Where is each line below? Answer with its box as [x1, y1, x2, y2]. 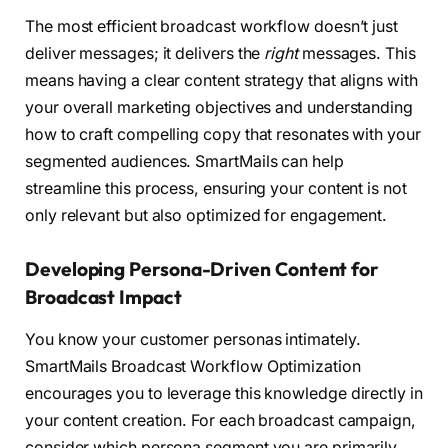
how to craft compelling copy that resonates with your [25, 125, 421, 145]
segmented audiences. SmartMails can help [25, 152, 344, 172]
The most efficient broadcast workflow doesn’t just [25, 17, 399, 37]
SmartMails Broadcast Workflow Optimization [25, 356, 361, 376]
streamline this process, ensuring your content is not [25, 179, 407, 199]
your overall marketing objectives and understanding [25, 98, 413, 118]
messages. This [297, 44, 416, 64]
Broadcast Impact [25, 285, 182, 310]
